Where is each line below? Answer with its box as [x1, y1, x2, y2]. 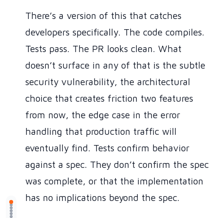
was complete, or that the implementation [25, 176, 203, 187]
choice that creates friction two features [25, 93, 193, 104]
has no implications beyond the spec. [25, 192, 180, 203]
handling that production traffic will [25, 126, 177, 137]
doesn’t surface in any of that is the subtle [25, 60, 205, 71]
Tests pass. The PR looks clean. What [25, 43, 182, 54]
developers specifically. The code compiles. [25, 27, 204, 38]
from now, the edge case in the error [25, 109, 180, 121]
